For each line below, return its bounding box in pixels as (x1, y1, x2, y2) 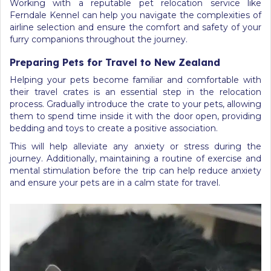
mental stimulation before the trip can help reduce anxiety (10, 165, 261, 176)
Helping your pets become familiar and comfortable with (10, 74, 261, 85)
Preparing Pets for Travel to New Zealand (10, 56, 220, 68)
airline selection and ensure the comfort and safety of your (10, 21, 261, 33)
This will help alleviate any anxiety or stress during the (10, 140, 261, 152)
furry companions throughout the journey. (10, 33, 188, 45)
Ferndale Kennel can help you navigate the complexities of (10, 9, 261, 21)
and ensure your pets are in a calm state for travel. (10, 177, 220, 188)
